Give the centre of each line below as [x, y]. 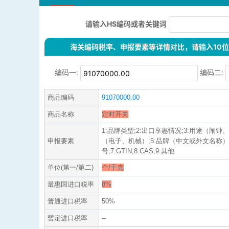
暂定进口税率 [67, 218]
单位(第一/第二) [71, 168]
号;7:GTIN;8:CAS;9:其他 [138, 151]
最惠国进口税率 [71, 185]
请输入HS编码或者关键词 [126, 24]
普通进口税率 [67, 201]
